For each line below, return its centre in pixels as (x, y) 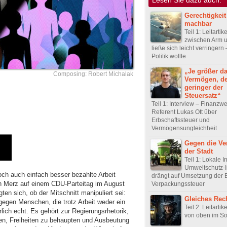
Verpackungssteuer (178, 184)
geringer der (204, 87)
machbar (198, 23)
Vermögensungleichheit (184, 128)
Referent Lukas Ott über (184, 112)
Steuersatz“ (203, 95)
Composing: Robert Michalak (93, 74)
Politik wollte (169, 56)
